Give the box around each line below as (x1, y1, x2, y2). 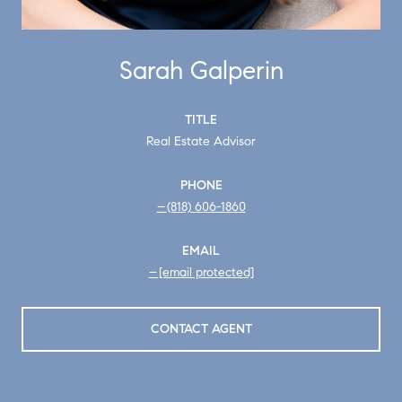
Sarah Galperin (118, 54, 284, 86)
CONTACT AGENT (150, 320, 252, 336)
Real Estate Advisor (146, 133, 256, 149)
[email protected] (158, 264, 254, 280)
